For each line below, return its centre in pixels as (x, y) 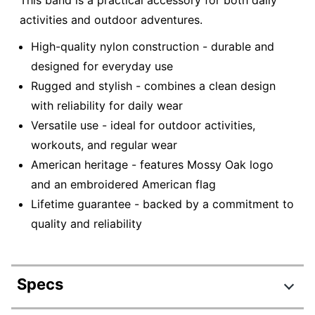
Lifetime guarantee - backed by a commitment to (162, 204)
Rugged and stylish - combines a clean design (153, 85)
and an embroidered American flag (123, 184)
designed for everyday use (102, 66)
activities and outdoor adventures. (111, 20)
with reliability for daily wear (107, 105)
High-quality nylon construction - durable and (153, 46)
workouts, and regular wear (104, 144)
